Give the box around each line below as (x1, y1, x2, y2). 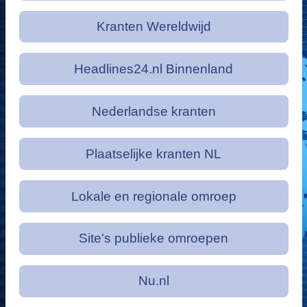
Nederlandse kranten (91, 103, 216, 119)
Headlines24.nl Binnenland (74, 61, 233, 76)
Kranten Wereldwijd (96, 19, 211, 34)
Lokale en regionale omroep (71, 188, 236, 204)
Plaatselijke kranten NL (86, 146, 221, 161)
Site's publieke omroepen (79, 231, 228, 246)
